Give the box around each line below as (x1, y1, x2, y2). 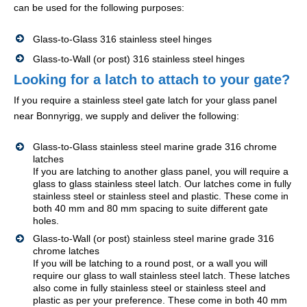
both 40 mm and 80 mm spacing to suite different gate (33, 203, 268, 214)
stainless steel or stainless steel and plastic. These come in (33, 191, 288, 202)
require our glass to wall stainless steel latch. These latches (33, 270, 290, 282)
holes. (33, 215, 59, 227)
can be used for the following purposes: (14, 2, 184, 14)
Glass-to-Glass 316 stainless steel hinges (33, 34, 212, 45)
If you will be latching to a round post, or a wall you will (33, 258, 267, 269)
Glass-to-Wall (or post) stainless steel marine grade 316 (33, 233, 274, 245)
